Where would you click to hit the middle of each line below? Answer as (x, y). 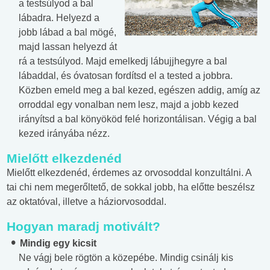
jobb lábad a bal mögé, (67, 33)
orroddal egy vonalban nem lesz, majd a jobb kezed (129, 105)
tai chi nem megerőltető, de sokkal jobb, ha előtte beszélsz (131, 187)
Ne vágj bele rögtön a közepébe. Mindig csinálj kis (126, 258)
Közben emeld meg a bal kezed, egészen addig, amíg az (140, 90)
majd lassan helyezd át (68, 47)
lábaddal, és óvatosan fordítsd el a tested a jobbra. (126, 76)
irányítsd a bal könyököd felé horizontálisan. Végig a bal (138, 119)
